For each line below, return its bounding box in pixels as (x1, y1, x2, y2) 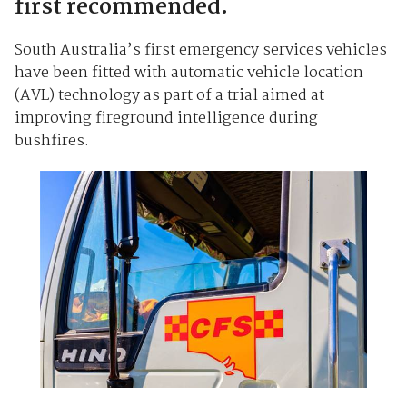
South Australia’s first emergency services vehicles (14, 37, 387, 63)
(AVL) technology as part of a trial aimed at (14, 83, 324, 108)
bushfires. (14, 128, 89, 154)
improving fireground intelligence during (14, 105, 318, 131)
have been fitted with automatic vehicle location (14, 60, 363, 85)
